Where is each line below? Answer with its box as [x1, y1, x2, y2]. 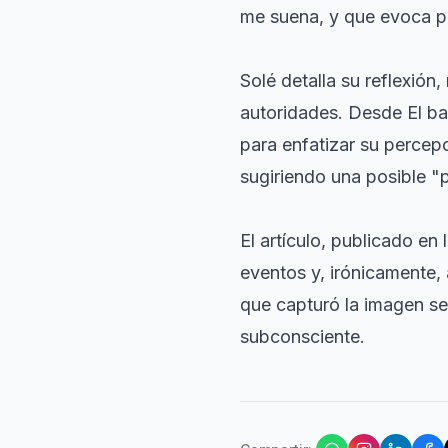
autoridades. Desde [240, 102, 407, 123]
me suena [240, 6, 319, 27]
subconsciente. [240, 326, 365, 347]
